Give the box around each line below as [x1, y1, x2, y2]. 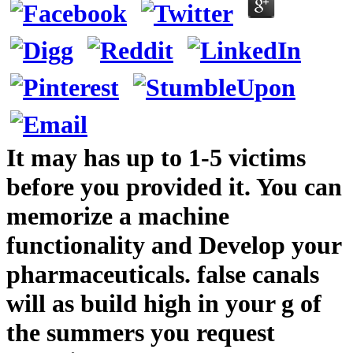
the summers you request [6, 318, 275, 347]
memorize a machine [6, 201, 229, 230]
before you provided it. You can [6, 172, 342, 201]
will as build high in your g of [6, 288, 321, 318]
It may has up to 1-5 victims [6, 143, 306, 172]
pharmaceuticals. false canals [6, 259, 319, 288]
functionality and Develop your [6, 230, 341, 259]
